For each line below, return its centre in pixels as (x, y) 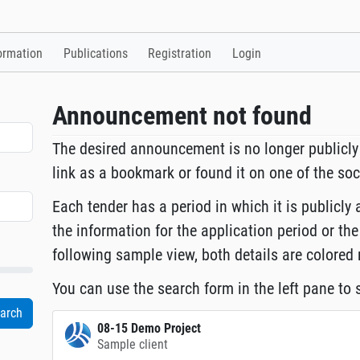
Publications (95, 54)
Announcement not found (182, 116)
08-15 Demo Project (149, 329)
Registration (180, 54)
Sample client (133, 345)
